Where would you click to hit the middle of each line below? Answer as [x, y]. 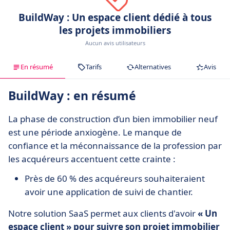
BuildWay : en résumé [72, 96]
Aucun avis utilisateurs [115, 43]
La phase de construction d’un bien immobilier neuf [113, 119]
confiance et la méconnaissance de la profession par [115, 146]
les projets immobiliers [115, 31]
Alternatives [153, 67]
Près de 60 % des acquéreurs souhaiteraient [115, 179]
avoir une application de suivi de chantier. [110, 192]
